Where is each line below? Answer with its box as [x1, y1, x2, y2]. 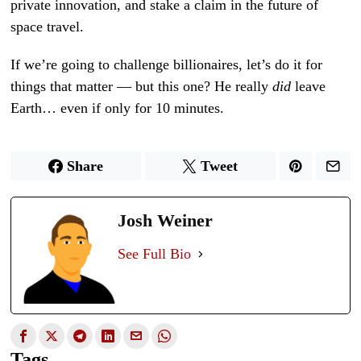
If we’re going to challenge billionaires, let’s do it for [10, 56, 323, 73]
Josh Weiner [118, 210, 214, 230]
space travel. [10, 18, 85, 35]
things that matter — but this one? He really [10, 77, 273, 94]
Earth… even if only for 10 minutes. [10, 99, 225, 116]
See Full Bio [118, 245, 192, 262]
